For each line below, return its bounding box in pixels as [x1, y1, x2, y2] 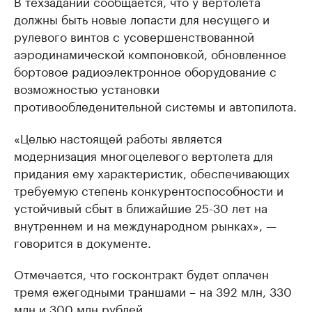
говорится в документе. [14, 233, 151, 251]
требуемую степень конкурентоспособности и [14, 180, 283, 198]
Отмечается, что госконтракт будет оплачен [14, 264, 269, 282]
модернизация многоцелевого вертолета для [14, 146, 273, 164]
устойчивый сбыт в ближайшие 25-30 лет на [14, 198, 267, 216]
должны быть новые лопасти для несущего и [14, 9, 270, 27]
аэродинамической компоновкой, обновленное [14, 44, 286, 62]
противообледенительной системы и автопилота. [14, 96, 297, 114]
